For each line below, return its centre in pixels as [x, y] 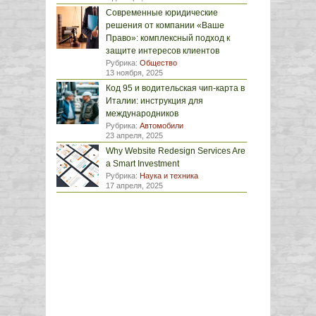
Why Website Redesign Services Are [176, 151]
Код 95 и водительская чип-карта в [175, 88]
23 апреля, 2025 [134, 135]
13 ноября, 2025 [134, 73]
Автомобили [162, 126]
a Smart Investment [142, 164]
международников [142, 114]
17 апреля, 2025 [134, 186]
